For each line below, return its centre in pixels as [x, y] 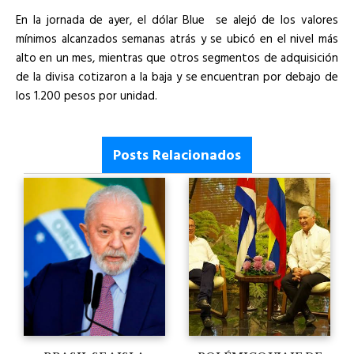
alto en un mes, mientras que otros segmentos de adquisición [177, 57]
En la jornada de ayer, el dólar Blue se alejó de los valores [177, 19]
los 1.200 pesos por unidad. [87, 95]
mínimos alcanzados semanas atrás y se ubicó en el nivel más [177, 38]
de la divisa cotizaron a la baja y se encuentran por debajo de [177, 76]
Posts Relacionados [177, 154]
